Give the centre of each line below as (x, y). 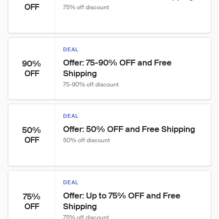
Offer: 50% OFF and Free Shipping (129, 129)
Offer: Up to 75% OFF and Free (123, 196)
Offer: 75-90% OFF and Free (118, 63)
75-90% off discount (91, 85)
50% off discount (87, 140)
